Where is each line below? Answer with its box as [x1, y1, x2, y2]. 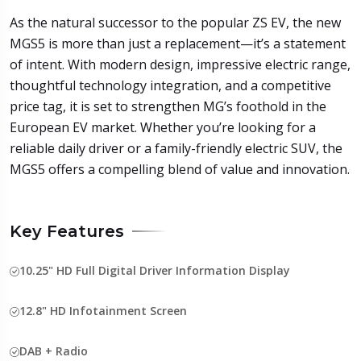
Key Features [10, 221, 124, 241]
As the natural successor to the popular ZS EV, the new [10, 13, 341, 31]
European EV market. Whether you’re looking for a [10, 118, 316, 136]
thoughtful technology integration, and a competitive [10, 76, 331, 94]
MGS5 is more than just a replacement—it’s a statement [10, 34, 346, 52]
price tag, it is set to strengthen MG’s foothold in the [10, 97, 326, 115]
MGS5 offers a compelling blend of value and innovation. [10, 160, 350, 178]
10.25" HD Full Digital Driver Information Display [19, 262, 290, 278]
